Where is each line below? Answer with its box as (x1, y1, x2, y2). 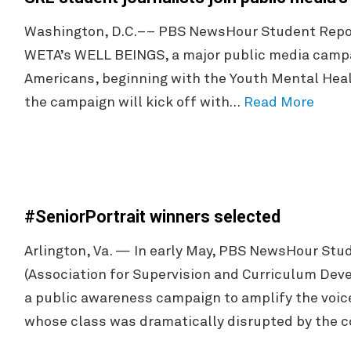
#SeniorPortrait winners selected (24, 207, 284, 227)
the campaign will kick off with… (24, 96, 244, 110)
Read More (243, 96, 314, 110)
